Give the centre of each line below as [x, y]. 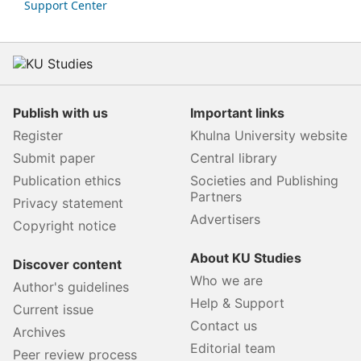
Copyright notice [64, 226]
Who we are [226, 281]
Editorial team [233, 349]
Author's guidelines [71, 287]
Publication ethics [67, 181]
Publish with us [60, 113]
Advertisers [225, 220]
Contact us [224, 326]
